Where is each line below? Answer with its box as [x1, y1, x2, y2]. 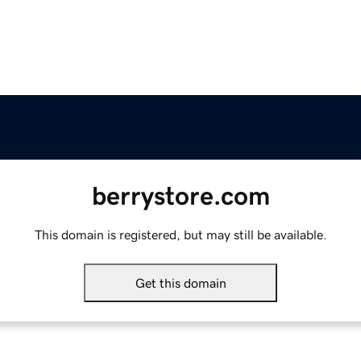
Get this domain [135, 276, 226, 290]
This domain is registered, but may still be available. [34, 228, 327, 242]
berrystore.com [91, 183, 270, 210]
